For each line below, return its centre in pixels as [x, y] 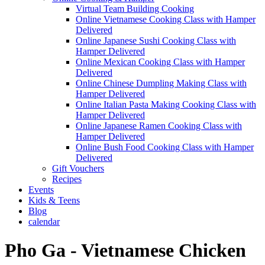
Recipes [67, 179]
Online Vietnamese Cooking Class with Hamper [166, 19]
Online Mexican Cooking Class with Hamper [160, 62]
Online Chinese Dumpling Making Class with [161, 83]
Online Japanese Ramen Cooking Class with [159, 125]
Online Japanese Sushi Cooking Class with [156, 40]
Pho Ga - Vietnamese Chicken [125, 251]
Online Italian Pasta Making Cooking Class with [166, 104]
